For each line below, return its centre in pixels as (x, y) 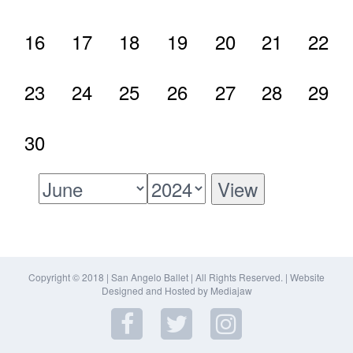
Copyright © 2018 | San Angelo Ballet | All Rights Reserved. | (159, 277)
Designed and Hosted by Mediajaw (176, 290)
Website (307, 277)
